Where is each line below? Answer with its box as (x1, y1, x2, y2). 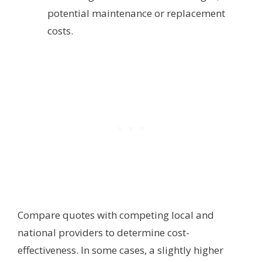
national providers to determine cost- (18, 226, 189, 240)
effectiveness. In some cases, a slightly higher (18, 243, 223, 257)
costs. (47, 23, 73, 37)
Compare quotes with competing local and (18, 208, 214, 222)
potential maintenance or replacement (47, 6, 225, 20)
